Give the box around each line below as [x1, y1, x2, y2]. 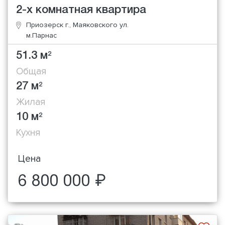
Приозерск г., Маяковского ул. [26, 20, 129, 29]
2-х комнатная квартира [16, 5, 146, 15]
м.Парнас [26, 31, 57, 40]
